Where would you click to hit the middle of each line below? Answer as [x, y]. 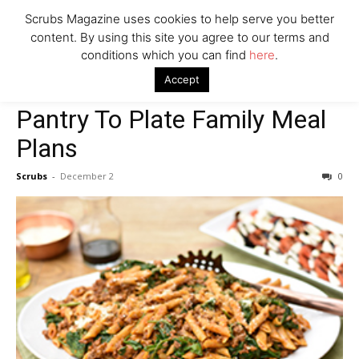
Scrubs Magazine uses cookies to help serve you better [179, 19]
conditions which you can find [165, 55]
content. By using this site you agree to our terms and [179, 37]
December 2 [87, 176]
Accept [182, 80]
